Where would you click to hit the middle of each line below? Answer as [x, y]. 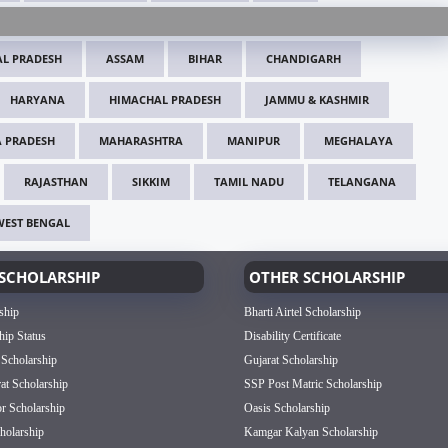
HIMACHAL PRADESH [165, 100]
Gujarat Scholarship [291, 360]
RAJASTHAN [56, 182]
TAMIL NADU [249, 182]
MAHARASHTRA [141, 141]
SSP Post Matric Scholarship [313, 384]
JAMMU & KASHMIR [317, 100]
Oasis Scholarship [287, 408]
